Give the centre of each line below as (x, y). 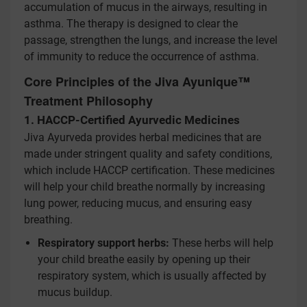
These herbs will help (221, 243)
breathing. (48, 220)
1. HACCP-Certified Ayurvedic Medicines (132, 120)
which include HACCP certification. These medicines (149, 170)
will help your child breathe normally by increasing (145, 187)
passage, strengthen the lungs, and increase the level (151, 40)
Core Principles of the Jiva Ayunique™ (137, 82)
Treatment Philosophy (88, 101)
